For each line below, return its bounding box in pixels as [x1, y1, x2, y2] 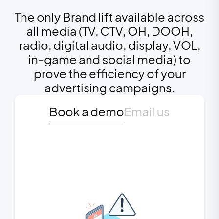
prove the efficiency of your [33, 66, 186, 81]
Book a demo [49, 104, 124, 119]
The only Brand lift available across [15, 9, 204, 24]
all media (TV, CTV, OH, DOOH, [26, 23, 193, 38]
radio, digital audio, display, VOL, [19, 38, 200, 52]
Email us [124, 104, 170, 119]
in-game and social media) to [28, 52, 191, 66]
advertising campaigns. [44, 80, 175, 95]
